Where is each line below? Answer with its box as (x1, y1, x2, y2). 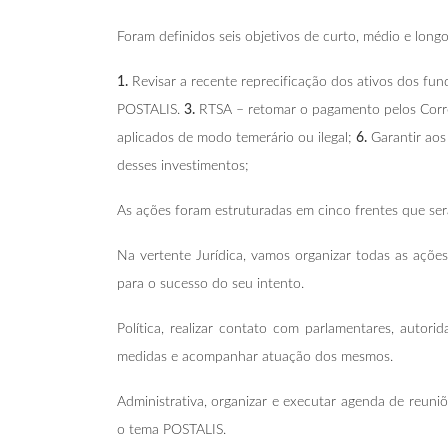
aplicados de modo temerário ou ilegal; (117, 130, 356, 145)
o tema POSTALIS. (117, 422, 226, 437)
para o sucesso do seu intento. (117, 276, 304, 291)
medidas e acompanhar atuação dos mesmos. (117, 349, 393, 364)
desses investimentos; (117, 158, 249, 173)
